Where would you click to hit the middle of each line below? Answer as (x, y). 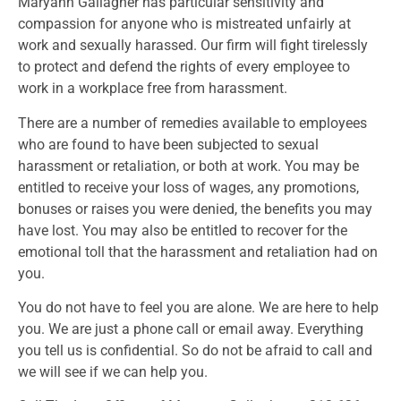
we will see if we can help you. (113, 371)
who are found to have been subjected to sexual (168, 144)
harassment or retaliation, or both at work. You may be (188, 166)
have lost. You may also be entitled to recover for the (183, 230)
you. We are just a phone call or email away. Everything (191, 328)
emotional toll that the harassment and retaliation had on (198, 252)
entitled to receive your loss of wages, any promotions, (188, 187)
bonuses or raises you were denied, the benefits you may (195, 209)
